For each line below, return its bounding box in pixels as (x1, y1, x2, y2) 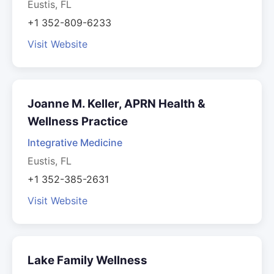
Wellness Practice (28, 114, 128, 128)
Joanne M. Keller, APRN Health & (28, 97, 206, 111)
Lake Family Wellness (28, 253, 147, 267)
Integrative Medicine (28, 136, 122, 149)
